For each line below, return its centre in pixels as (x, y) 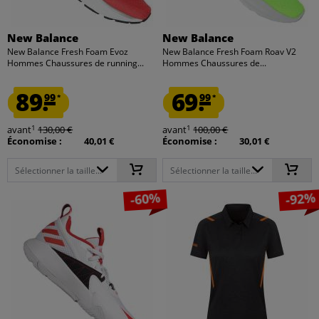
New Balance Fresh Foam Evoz (68, 52)
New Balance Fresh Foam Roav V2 (230, 52)
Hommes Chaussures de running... (76, 63)
